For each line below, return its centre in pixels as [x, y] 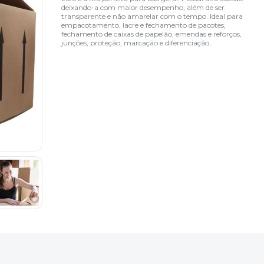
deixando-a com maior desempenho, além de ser [143, 7]
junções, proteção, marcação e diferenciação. [136, 42]
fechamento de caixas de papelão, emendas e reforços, [152, 34]
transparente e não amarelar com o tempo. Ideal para [152, 16]
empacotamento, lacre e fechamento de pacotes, [144, 25]
